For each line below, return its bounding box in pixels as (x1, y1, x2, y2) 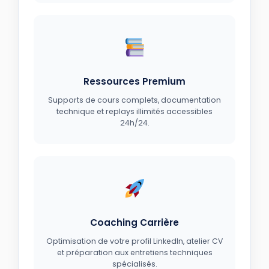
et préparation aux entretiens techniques (56, 247, 213, 258)
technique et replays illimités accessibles (56, 106, 213, 116)
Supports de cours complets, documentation (48, 94, 221, 105)
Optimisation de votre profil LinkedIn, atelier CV (46, 235, 223, 246)
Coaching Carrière (90, 216, 179, 229)
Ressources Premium (83, 74, 186, 88)
